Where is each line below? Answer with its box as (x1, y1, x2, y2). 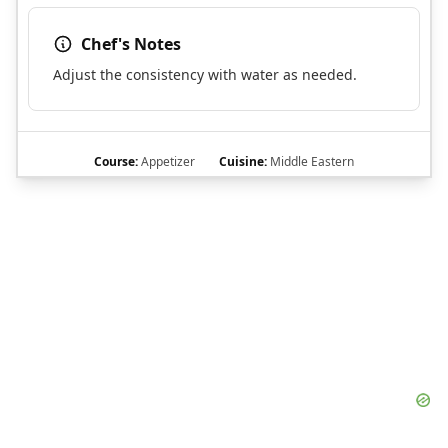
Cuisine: (219, 153, 267, 171)
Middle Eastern (267, 153, 354, 171)
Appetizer (138, 153, 195, 171)
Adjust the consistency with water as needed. (53, 65, 357, 85)
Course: (94, 153, 138, 171)
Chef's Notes (81, 33, 181, 56)
